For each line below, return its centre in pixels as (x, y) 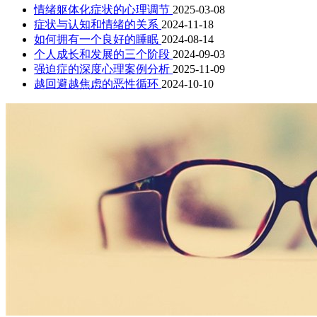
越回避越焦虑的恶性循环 (96, 84)
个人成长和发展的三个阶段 (102, 54)
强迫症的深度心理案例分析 (102, 69)
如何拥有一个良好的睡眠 (96, 40)
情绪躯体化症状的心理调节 (102, 10)
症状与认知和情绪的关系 (96, 25)
